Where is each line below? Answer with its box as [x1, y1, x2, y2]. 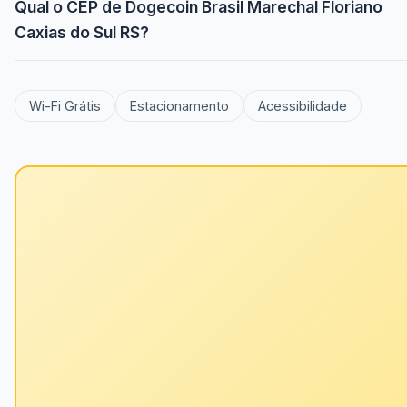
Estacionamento [130, 98, 229, 114]
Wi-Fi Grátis [29, 98, 101, 114]
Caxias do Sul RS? [15, 23, 149, 43]
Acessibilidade [258, 98, 347, 114]
